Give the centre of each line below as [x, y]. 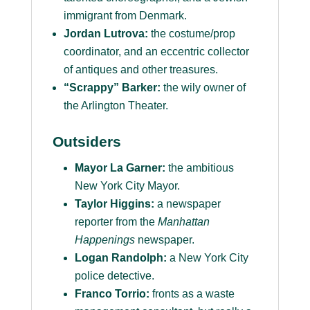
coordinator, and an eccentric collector [156, 52]
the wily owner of [203, 88]
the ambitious [199, 168]
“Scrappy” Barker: [112, 88]
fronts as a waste [192, 294]
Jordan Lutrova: [106, 34]
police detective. [114, 276]
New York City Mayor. [127, 186]
